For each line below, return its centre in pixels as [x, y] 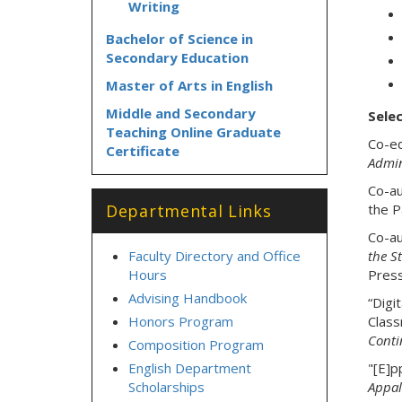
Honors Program [181, 321]
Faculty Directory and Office [214, 256]
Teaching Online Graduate [193, 132]
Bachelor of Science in [179, 39]
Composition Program [196, 345]
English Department [190, 368]
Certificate [143, 151]
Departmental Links [189, 211]
